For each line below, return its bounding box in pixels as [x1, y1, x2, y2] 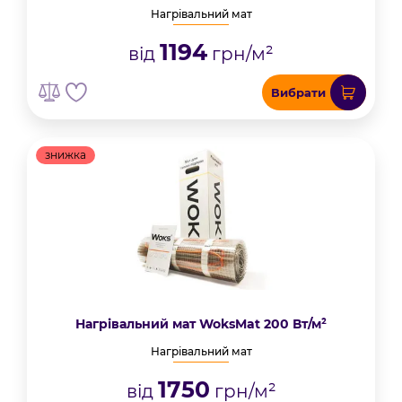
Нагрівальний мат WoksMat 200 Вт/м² [75, 316, 327, 332]
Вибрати [271, 85, 326, 100]
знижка [45, 148, 86, 162]
